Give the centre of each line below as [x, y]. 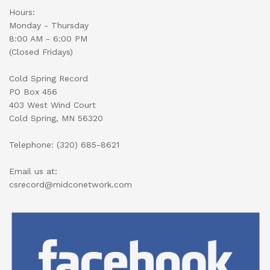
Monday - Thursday [49, 25]
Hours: [22, 12]
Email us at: [33, 171]
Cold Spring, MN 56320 [56, 118]
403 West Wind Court [52, 105]
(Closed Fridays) [41, 52]
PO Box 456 [33, 91]
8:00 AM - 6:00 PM [48, 38]
